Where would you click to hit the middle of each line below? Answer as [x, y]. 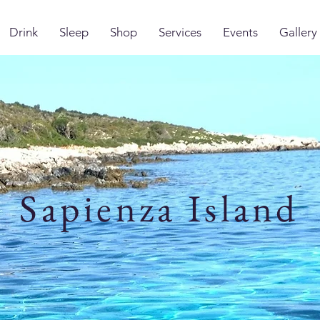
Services [180, 32]
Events [240, 32]
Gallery [298, 32]
